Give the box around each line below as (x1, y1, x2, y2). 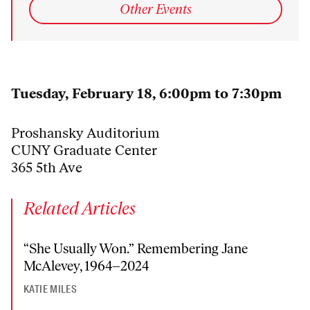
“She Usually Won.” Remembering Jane (24, 240, 248, 257)
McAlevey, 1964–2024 (24, 257, 149, 275)
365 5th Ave (11, 159, 82, 176)
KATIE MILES (24, 282, 77, 297)
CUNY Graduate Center (11, 142, 157, 159)
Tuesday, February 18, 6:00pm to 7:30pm (11, 85, 282, 102)
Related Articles (24, 197, 136, 220)
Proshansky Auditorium (11, 125, 159, 142)
